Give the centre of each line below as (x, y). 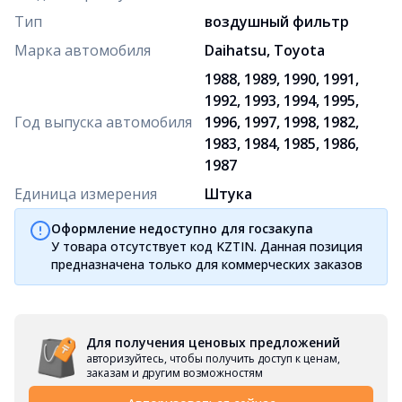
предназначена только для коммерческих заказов (207, 264)
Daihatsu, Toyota (265, 50)
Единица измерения (86, 193)
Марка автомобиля (83, 50)
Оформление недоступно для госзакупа (182, 228)
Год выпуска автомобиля (103, 122)
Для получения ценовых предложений (213, 342)
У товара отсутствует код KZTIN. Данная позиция (207, 246)
